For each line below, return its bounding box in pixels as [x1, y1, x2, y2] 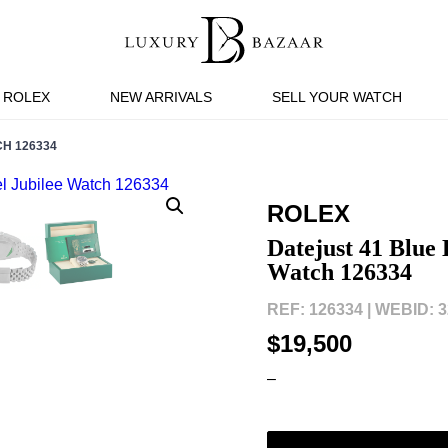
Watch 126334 [266, 259, 412, 285]
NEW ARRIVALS [109, 89, 212, 105]
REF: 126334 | [266, 301, 371, 318]
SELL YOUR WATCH [271, 89, 402, 105]
